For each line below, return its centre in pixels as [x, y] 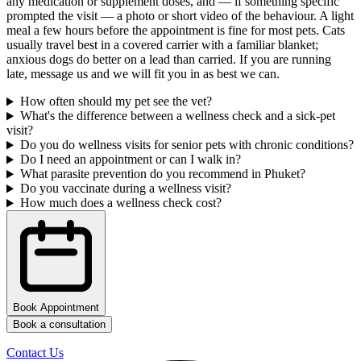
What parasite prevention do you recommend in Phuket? [162, 174]
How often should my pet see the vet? [116, 102]
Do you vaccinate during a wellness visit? [125, 189]
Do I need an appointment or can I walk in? [130, 160]
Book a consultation [59, 325]
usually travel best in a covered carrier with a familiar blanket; [162, 45]
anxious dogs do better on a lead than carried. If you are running [169, 60]
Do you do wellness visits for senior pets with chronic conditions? [187, 145]
